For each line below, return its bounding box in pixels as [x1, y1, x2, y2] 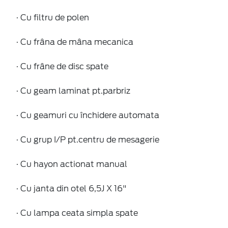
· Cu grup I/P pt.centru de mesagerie [16, 134, 159, 145]
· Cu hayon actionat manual [16, 159, 127, 169]
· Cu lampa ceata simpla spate [16, 208, 138, 218]
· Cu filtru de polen [16, 12, 89, 22]
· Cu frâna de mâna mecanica [16, 37, 133, 47]
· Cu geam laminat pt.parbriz [16, 85, 130, 96]
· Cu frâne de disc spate [16, 61, 108, 71]
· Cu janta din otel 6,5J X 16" [16, 183, 127, 193]
